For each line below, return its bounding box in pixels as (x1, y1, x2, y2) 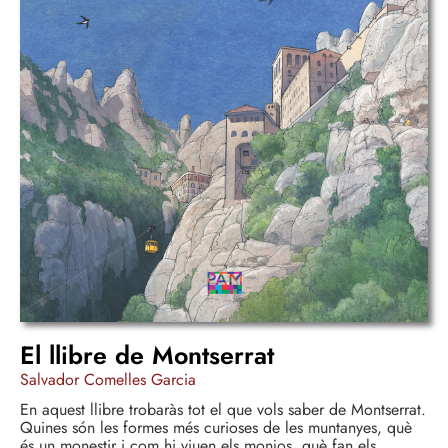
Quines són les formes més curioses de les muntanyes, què (20, 415, 412, 439)
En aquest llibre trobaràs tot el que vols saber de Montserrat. (20, 397, 426, 421)
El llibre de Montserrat (20, 336, 274, 373)
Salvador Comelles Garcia (20, 367, 196, 391)
